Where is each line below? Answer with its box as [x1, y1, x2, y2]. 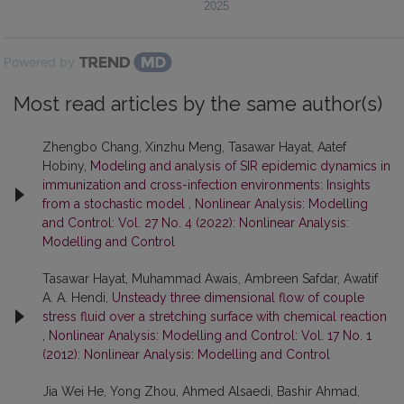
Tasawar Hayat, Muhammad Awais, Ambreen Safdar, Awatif [42, 271, 378, 286]
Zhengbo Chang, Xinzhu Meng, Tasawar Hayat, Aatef [42, 139, 346, 154]
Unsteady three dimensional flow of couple [112, 289, 364, 305]
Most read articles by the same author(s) [14, 92, 382, 115]
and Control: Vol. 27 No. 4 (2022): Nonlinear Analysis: [42, 215, 349, 230]
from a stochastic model [42, 196, 188, 211]
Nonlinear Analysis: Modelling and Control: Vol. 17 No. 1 [49, 327, 372, 343]
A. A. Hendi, [42, 289, 112, 305]
